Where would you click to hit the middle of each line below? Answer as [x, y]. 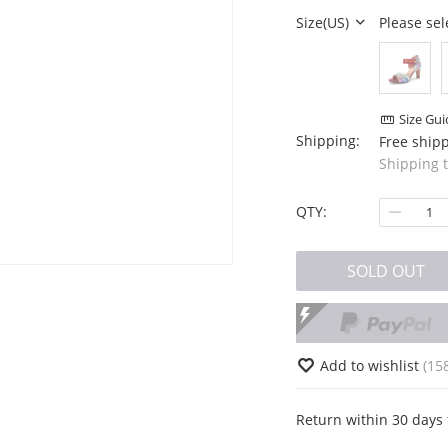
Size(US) [324, 22]
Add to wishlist [371, 366]
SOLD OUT [385, 270]
